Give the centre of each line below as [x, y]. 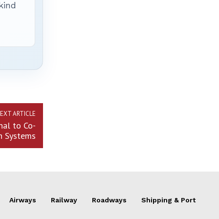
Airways [23, 200]
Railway [64, 200]
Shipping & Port [168, 200]
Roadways [109, 200]
